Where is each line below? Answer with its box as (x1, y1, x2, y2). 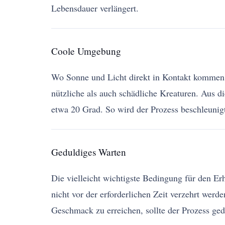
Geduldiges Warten (51, 146, 126, 159)
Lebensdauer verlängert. (51, 2, 139, 15)
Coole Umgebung (51, 45, 121, 58)
